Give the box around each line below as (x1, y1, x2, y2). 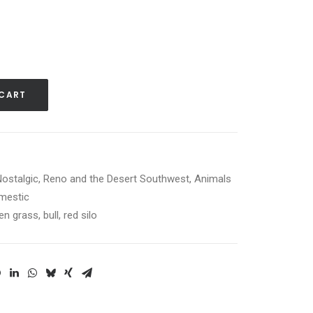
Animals (194, 173, 231, 185)
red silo (64, 209, 97, 221)
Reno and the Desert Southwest (43, 173, 189, 185)
